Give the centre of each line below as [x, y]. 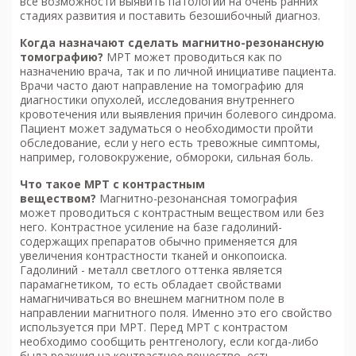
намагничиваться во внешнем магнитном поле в [152, 299]
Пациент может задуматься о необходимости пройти [166, 129]
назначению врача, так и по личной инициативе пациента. [178, 72]
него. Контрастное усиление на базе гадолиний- [151, 227]
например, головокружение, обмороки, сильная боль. [166, 157]
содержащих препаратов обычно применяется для [159, 242]
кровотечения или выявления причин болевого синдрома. [178, 114]
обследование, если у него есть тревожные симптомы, [170, 143]
